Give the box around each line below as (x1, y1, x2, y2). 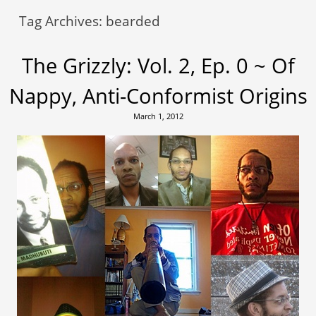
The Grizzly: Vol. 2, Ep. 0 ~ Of (21, 51, 295, 79)
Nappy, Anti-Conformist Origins (8, 81, 308, 109)
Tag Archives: (19, 11, 107, 30)
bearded (106, 11, 161, 30)
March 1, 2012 (133, 110, 183, 121)
